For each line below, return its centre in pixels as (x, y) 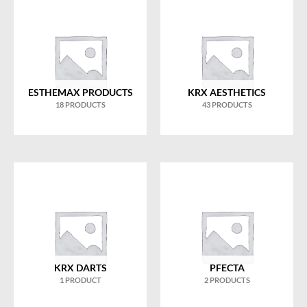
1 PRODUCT (80, 280)
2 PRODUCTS (227, 280)
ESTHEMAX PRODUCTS (80, 93)
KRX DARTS (80, 268)
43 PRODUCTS (227, 105)
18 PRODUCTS (80, 105)
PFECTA (227, 268)
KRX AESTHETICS (227, 93)
